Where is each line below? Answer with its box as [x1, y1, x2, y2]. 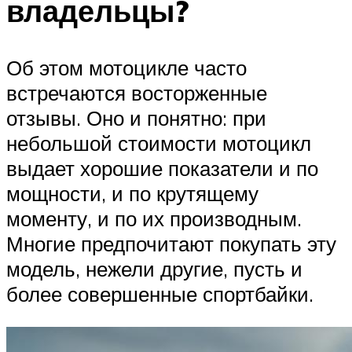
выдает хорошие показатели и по [6, 155, 318, 181]
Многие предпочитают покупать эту [6, 230, 336, 256]
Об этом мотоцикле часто [6, 54, 247, 80]
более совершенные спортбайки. [6, 280, 313, 306]
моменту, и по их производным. [6, 205, 302, 231]
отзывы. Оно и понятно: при [6, 104, 266, 130]
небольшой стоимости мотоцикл [6, 130, 311, 156]
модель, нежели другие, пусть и [6, 255, 302, 281]
